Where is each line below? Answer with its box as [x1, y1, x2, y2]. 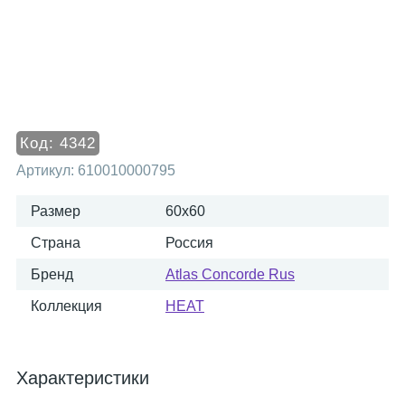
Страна [31, 235, 80, 250]
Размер [31, 203, 80, 219]
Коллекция [31, 298, 102, 314]
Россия [165, 235, 213, 250]
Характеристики [16, 368, 149, 388]
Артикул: [16, 163, 78, 178]
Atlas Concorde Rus [165, 267, 295, 282]
